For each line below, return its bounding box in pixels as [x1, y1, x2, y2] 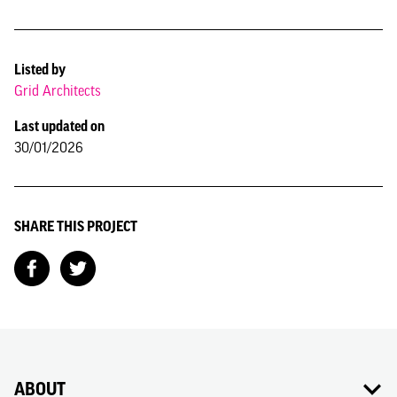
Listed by [14, 61, 66, 77]
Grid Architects [14, 82, 101, 98]
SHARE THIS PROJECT [14, 218, 137, 234]
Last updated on [14, 118, 105, 134]
